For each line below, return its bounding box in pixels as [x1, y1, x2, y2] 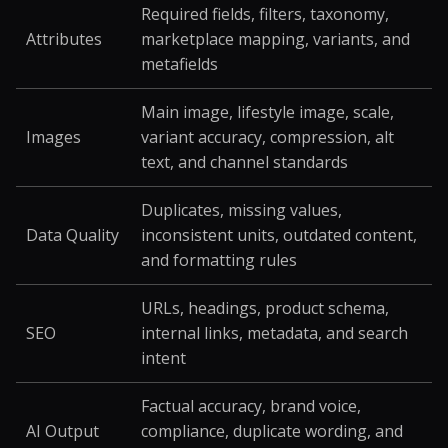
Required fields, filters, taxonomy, [141, 3, 389, 25]
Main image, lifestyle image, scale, [141, 101, 394, 123]
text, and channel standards [141, 151, 348, 173]
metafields [141, 53, 218, 75]
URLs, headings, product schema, [141, 297, 389, 319]
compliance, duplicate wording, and [141, 420, 403, 442]
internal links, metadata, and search [141, 322, 408, 344]
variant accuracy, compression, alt [141, 126, 394, 148]
